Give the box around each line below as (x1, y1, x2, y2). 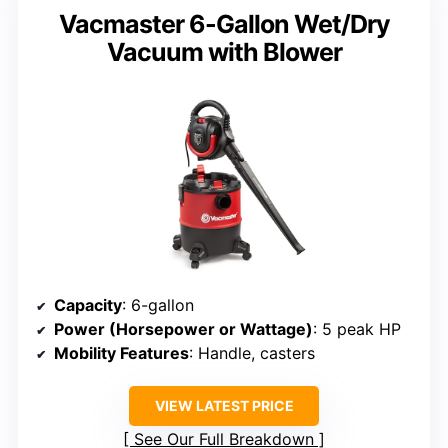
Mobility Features (54, 343, 189, 364)
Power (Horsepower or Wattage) (54, 319, 313, 340)
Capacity (54, 295, 122, 316)
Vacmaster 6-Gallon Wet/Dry (58, 9, 390, 40)
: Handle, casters (189, 343, 315, 364)
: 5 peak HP (313, 319, 401, 340)
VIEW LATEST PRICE (154, 397, 294, 415)
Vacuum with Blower (106, 37, 342, 68)
